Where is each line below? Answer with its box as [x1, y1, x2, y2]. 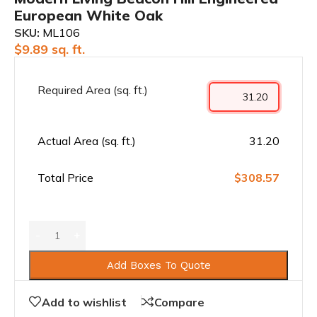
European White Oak [14, 6, 163, 24]
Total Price [38, 170, 93, 185]
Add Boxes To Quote [106, 258, 211, 272]
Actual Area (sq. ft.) [38, 133, 136, 148]
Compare [154, 294, 204, 309]
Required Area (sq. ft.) [38, 82, 148, 97]
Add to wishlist [42, 294, 127, 309]
